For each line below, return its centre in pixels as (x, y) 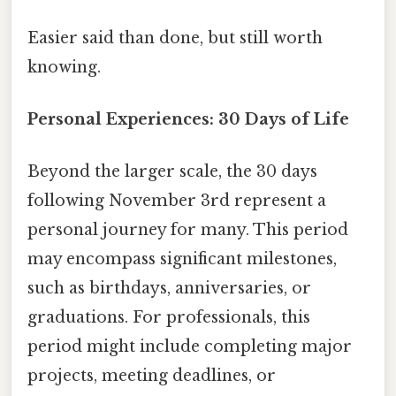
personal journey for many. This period (188, 230)
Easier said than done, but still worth (175, 38)
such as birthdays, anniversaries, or (169, 289)
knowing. (64, 67)
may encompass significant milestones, (182, 259)
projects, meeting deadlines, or (152, 376)
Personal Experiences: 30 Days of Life (188, 120)
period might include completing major (190, 347)
